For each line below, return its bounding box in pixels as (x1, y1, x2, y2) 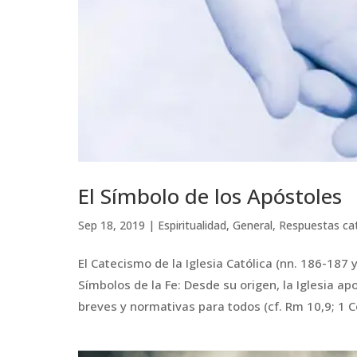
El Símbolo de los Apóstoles (78, 181, 342, 210)
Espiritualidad (158, 217, 226, 233)
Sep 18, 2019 (78, 217, 145, 233)
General (233, 217, 273, 233)
